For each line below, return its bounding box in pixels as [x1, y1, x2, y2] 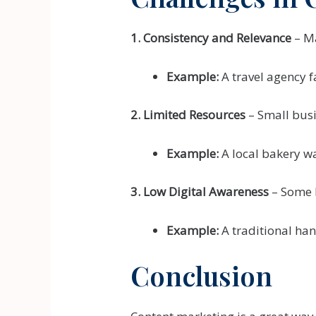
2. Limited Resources [130, 106, 246, 123]
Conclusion [130, 257, 273, 294]
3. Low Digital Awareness [130, 183, 269, 200]
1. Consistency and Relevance [130, 30, 292, 47]
